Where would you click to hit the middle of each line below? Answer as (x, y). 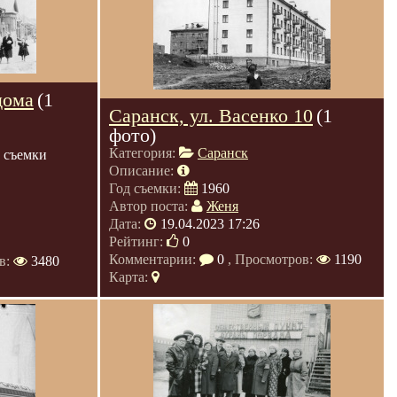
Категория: (144, 153)
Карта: (130, 277)
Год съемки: (147, 188)
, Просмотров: (270, 259)
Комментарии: (154, 259)
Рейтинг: (138, 241)
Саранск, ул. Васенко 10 (211, 116)
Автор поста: (150, 206)
